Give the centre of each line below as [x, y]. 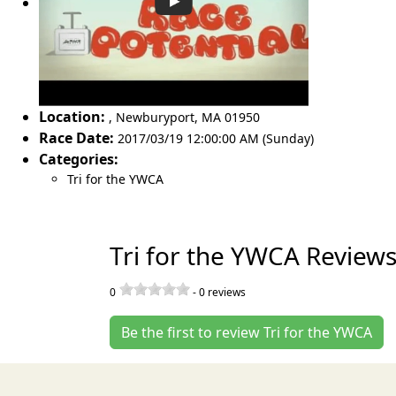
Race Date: [76, 137]
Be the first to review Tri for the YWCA [247, 332]
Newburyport [155, 117]
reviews [225, 292]
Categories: [79, 159]
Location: [72, 116]
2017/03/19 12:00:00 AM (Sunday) [216, 138]
